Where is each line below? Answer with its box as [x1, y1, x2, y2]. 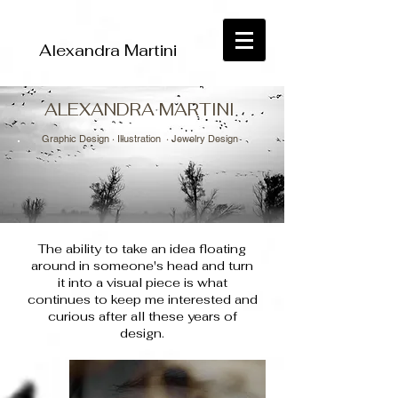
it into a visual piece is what [57, 275, 227, 291]
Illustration [116, 132, 163, 145]
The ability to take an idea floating [38, 241, 246, 257]
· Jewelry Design [163, 132, 238, 145]
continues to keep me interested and [27, 291, 258, 307]
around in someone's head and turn [31, 258, 253, 274]
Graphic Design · [41, 132, 117, 145]
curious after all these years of [47, 308, 237, 324]
